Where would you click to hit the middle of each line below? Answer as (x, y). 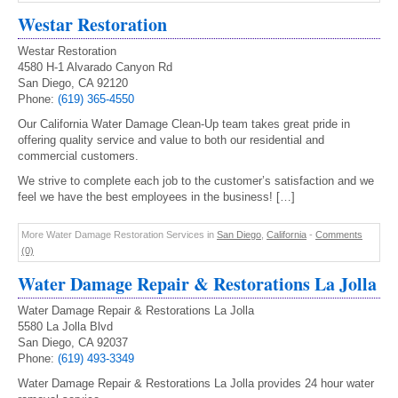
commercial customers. (78, 156)
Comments (339, 235)
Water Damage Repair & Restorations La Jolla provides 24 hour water (196, 383)
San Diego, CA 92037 (73, 342)
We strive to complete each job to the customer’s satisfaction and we (196, 181)
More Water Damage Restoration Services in (119, 235)
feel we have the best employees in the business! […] (156, 197)
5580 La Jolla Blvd (65, 326)
